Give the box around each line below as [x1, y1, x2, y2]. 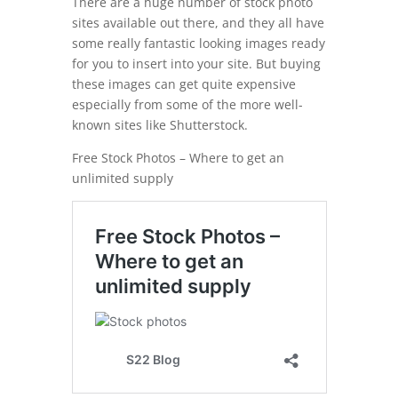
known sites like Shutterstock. [71, 115, 248, 133]
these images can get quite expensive [71, 75, 296, 92]
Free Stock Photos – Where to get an [71, 148, 284, 166]
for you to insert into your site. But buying [71, 54, 321, 72]
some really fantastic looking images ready [71, 34, 325, 52]
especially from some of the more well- [71, 95, 303, 113]
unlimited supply [71, 169, 173, 187]
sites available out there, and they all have [71, 13, 324, 31]
